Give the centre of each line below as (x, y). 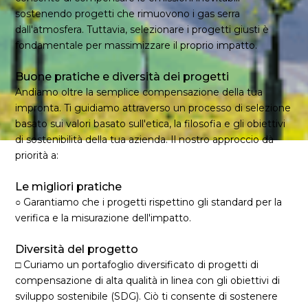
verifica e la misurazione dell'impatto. (103, 218)
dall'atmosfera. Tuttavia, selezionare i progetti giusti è (142, 30)
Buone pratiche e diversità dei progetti (122, 77)
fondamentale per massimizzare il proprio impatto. (136, 45)
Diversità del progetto (77, 249)
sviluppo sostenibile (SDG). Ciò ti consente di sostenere (147, 296)
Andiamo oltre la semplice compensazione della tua (139, 92)
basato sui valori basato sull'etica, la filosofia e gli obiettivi (151, 124)
